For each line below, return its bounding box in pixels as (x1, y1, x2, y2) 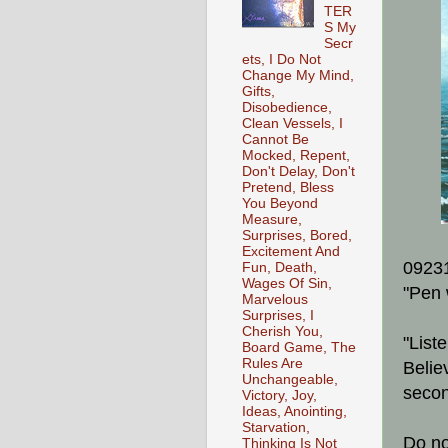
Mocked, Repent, (242, 147, 350, 163)
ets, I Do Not (242, 51, 321, 67)
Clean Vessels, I (242, 115, 343, 131)
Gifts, (242, 83, 275, 99)
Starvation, (242, 419, 310, 435)
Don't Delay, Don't (242, 163, 355, 179)
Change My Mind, (242, 67, 354, 83)
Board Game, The (242, 339, 356, 355)
